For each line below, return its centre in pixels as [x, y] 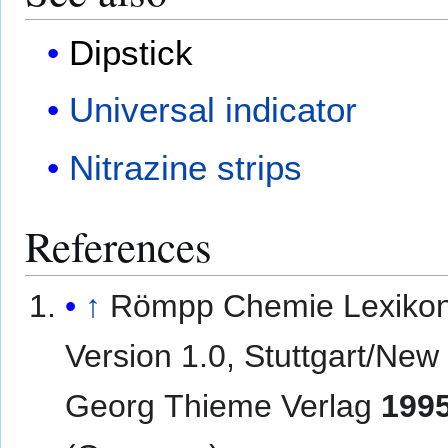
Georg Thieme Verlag [223, 405]
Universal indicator [213, 110]
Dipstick [131, 52]
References [118, 245]
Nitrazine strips [186, 167]
